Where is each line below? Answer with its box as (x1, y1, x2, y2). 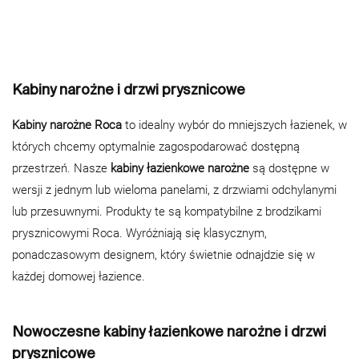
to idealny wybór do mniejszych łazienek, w (122, 117, 347, 132)
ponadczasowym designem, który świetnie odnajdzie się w (12, 247, 315, 262)
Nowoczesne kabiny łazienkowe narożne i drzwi (12, 322, 326, 340)
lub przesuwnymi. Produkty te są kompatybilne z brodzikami (12, 204, 321, 219)
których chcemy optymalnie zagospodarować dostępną (12, 139, 300, 154)
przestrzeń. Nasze (12, 160, 111, 175)
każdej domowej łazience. (12, 268, 145, 284)
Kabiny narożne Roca (12, 117, 122, 132)
